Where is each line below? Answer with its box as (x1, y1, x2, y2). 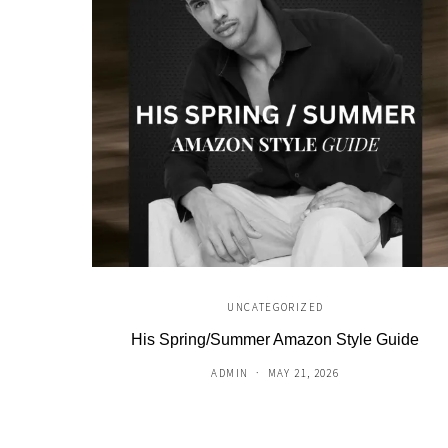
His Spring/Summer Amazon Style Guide (131, 331, 420, 349)
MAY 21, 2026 (267, 366, 340, 381)
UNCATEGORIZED (227, 300, 324, 315)
